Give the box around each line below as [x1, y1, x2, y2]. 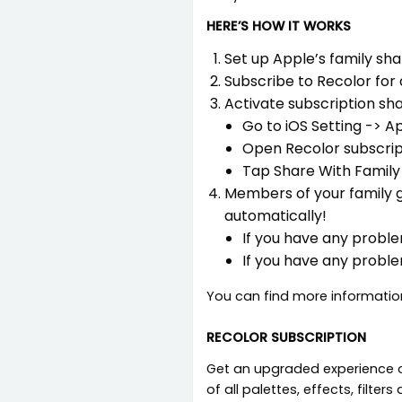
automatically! [224, 205, 327, 227]
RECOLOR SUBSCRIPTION [206, 328, 366, 347]
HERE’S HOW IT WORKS [206, 17, 351, 36]
